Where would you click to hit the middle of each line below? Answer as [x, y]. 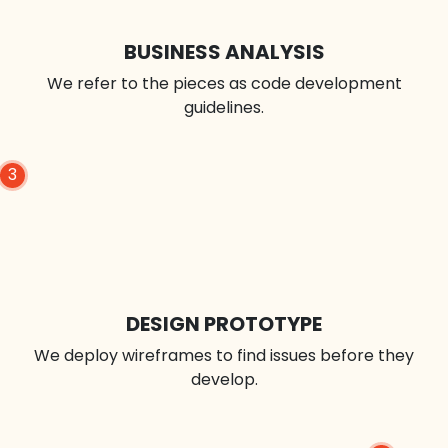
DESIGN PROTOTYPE [224, 324]
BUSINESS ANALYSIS [224, 52]
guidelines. [224, 107]
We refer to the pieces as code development [224, 83]
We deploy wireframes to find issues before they [224, 355]
